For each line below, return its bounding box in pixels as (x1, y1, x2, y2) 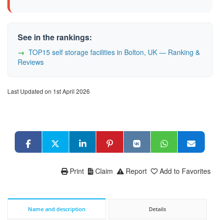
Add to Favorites (160, 165, 211, 176)
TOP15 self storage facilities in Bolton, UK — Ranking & (28, 47, 200, 57)
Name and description (27, 205, 85, 213)
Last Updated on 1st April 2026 (7, 86, 90, 95)
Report (126, 165, 147, 176)
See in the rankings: (18, 31, 92, 43)
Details (149, 205, 166, 213)
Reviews (18, 56, 44, 67)
